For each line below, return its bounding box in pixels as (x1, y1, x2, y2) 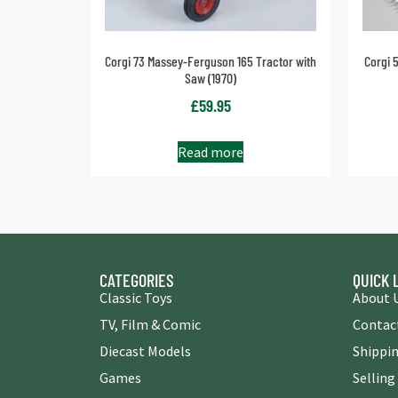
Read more (178, 142, 243, 161)
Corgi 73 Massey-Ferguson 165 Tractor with (105, 52, 316, 70)
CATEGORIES (99, 268, 174, 291)
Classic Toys (99, 288, 172, 306)
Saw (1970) (185, 69, 236, 87)
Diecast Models (99, 341, 191, 360)
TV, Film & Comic (99, 314, 201, 333)
